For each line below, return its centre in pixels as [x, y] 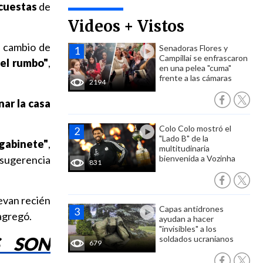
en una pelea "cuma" [195, 68]
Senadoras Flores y [193, 48]
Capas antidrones [191, 209]
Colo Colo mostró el [195, 128]
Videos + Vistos [126, 26]
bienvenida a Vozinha [197, 158]
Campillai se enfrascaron [203, 58]
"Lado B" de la [184, 138]
